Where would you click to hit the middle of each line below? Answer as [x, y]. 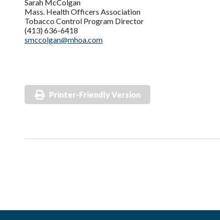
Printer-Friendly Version [95, 95]
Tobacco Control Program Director [84, 21]
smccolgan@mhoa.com [64, 40]
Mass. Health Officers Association [82, 12]
